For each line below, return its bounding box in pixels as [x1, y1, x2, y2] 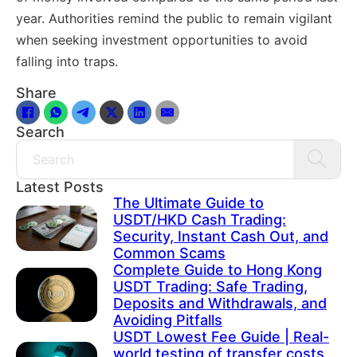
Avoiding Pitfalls [113, 312, 222, 329]
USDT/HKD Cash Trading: [113, 211, 286, 229]
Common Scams [113, 245, 226, 262]
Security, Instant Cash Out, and [113, 228, 328, 245]
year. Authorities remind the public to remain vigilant [16, 10, 332, 27]
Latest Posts [16, 178, 104, 196]
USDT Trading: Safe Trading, [113, 278, 308, 296]
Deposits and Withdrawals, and [113, 295, 327, 312]
